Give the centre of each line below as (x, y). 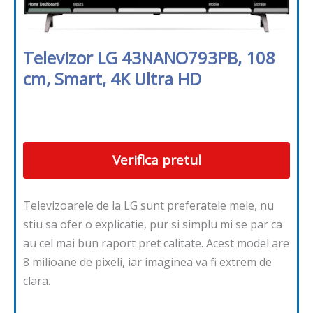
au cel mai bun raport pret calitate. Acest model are (156, 243)
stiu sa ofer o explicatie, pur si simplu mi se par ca (153, 225)
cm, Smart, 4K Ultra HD (112, 79)
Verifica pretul (156, 160)
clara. (37, 281)
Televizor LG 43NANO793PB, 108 (149, 58)
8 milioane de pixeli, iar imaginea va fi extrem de (147, 262)
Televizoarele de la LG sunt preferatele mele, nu (148, 206)
